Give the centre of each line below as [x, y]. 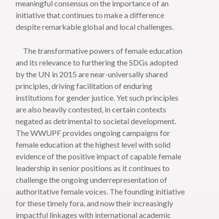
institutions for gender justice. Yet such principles [97, 98]
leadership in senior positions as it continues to [93, 168]
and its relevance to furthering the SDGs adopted [97, 63]
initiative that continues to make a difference [90, 15]
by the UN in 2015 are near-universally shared [92, 74]
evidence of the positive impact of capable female [99, 156]
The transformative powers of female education [99, 51]
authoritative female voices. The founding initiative [100, 192]
